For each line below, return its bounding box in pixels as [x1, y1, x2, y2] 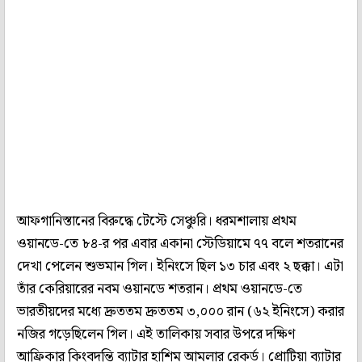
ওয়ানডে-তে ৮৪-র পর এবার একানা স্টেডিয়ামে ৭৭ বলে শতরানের [17, 232, 343, 255]
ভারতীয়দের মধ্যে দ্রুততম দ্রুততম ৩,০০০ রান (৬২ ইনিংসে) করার [17, 300, 344, 323]
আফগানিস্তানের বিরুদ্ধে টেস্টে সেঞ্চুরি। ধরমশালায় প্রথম [17, 209, 297, 233]
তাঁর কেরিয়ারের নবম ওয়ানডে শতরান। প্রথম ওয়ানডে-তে [17, 277, 302, 301]
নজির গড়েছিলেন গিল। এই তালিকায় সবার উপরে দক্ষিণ [17, 322, 295, 346]
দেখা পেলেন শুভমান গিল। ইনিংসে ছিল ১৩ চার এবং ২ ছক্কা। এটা [17, 255, 343, 278]
